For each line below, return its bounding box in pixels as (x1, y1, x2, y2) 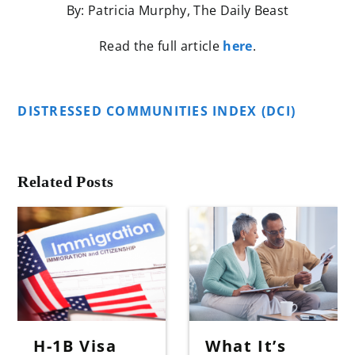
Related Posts (17, 173, 114, 191)
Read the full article (99, 37, 223, 55)
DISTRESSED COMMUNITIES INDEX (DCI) (17, 102, 300, 120)
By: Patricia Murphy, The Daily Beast (66, 2, 289, 20)
